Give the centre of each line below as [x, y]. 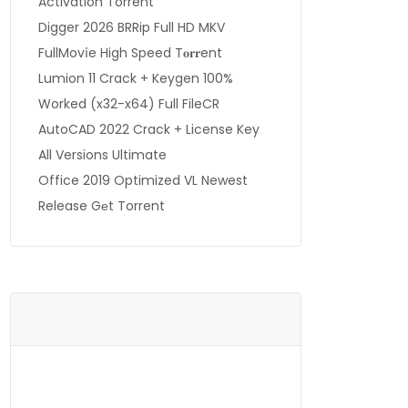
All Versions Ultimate [102, 155]
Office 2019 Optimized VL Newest [143, 180]
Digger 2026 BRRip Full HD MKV [132, 27]
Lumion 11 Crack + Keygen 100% [136, 78]
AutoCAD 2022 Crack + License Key [149, 129]
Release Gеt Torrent [102, 206]
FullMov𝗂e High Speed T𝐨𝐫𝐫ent [130, 53]
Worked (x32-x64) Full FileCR [129, 104]
